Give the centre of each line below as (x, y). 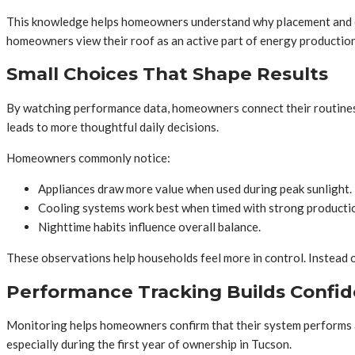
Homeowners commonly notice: (88, 157)
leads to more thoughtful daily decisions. (113, 126)
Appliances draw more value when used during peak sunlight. (195, 188)
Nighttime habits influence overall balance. (149, 226)
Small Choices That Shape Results (167, 74)
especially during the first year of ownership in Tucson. (149, 344)
